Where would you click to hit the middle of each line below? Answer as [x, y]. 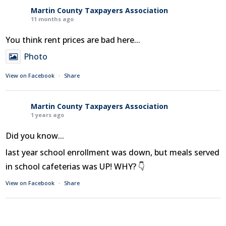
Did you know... [35, 136]
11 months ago [52, 19]
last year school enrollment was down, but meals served [113, 153]
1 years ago [48, 115]
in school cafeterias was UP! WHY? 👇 [75, 167]
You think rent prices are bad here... [73, 40]
